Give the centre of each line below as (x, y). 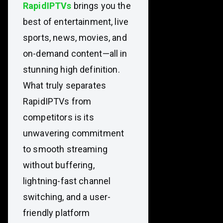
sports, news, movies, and (75, 38)
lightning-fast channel (67, 181)
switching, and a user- (67, 197)
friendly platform (56, 213)
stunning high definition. (71, 69)
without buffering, (59, 165)
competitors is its (58, 117)
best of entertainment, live (76, 22)
